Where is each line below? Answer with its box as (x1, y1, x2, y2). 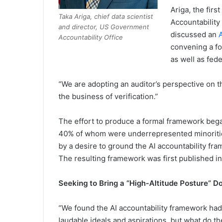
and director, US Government (58, 22, 149, 31)
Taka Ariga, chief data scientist (58, 12, 153, 20)
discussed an (170, 30, 217, 39)
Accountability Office (58, 33, 123, 41)
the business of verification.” (58, 92, 158, 101)
